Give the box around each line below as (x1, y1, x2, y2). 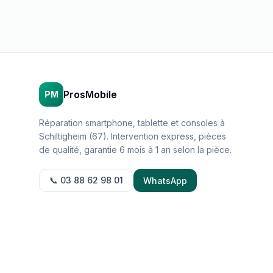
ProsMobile (63, 88, 117, 101)
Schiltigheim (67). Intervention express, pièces (39, 131, 226, 141)
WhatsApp (143, 175, 187, 186)
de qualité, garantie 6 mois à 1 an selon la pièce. (39, 144, 232, 155)
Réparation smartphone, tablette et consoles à (39, 118, 225, 128)
